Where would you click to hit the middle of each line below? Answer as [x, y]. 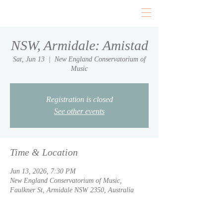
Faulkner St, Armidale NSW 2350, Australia [72, 190]
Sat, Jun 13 [29, 59]
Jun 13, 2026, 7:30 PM [43, 171]
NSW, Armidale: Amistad [79, 45]
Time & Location [44, 152]
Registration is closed [79, 99]
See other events [79, 111]
